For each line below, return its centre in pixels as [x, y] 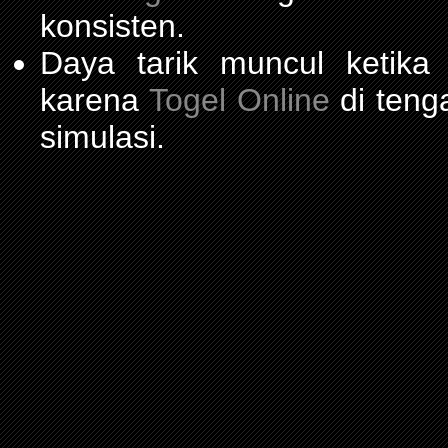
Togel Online [239, 99]
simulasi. [102, 136]
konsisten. [112, 25]
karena [94, 99]
